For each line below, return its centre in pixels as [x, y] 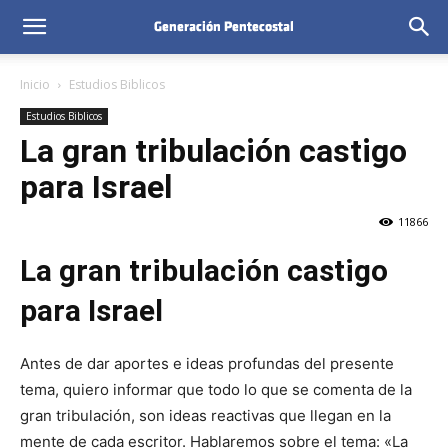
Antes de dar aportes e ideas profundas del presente [207, 364]
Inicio [35, 84]
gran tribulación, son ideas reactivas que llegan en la [205, 416]
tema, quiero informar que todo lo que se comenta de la [216, 390]
